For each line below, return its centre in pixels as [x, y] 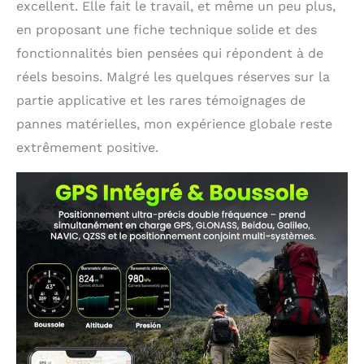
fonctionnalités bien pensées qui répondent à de [170, 53]
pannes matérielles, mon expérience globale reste [174, 123]
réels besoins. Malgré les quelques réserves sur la [173, 76]
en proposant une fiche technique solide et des [167, 29]
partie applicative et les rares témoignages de [161, 100]
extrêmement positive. [87, 147]
